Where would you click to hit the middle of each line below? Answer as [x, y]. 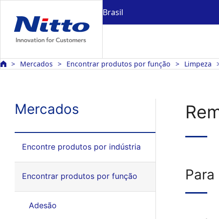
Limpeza [198, 64]
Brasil [113, 12]
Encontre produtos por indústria [81, 147]
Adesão [43, 205]
